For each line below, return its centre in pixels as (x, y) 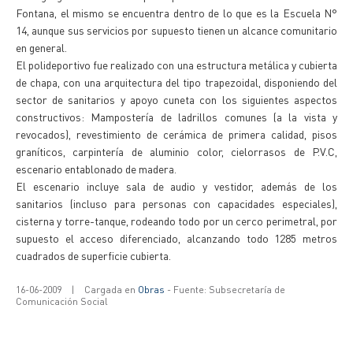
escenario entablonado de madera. (96, 169)
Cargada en (111, 290)
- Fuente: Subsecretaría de (225, 290)
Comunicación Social (62, 301)
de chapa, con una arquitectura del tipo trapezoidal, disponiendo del (176, 82)
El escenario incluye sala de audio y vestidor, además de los (176, 186)
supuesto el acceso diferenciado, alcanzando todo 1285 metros (176, 238)
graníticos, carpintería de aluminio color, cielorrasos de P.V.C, (176, 151)
